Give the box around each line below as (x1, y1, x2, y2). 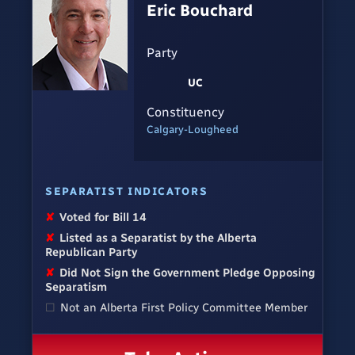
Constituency (147, 105, 224, 120)
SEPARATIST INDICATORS (45, 184, 208, 197)
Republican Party (45, 244, 137, 259)
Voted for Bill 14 (59, 209, 147, 224)
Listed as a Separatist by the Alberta (59, 230, 258, 245)
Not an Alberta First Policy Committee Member (60, 300, 308, 315)
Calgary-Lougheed (147, 123, 239, 136)
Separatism (45, 279, 107, 294)
